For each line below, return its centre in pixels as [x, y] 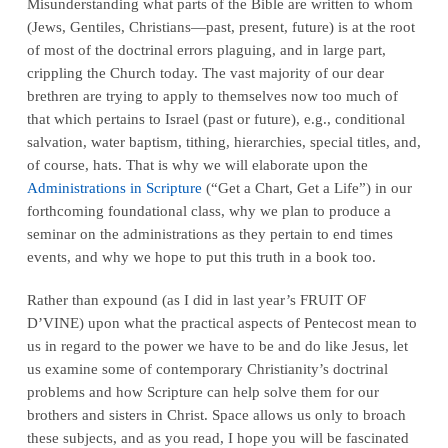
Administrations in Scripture [114, 187]
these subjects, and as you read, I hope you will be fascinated [217, 437]
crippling [54, 72]
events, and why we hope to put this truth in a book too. [201, 256]
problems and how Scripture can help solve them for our [202, 391]
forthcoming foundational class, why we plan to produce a [208, 210]
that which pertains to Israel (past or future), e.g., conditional [215, 118]
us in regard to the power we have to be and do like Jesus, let [217, 345]
